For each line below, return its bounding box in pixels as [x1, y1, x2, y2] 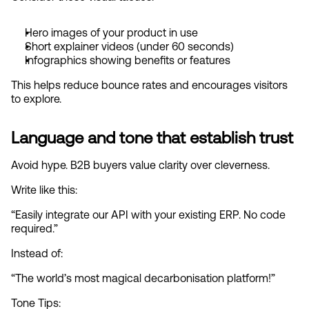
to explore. [11, 92, 61, 105]
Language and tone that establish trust [11, 128, 293, 147]
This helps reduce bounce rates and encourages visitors [11, 79, 288, 91]
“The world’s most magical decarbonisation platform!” [11, 272, 275, 284]
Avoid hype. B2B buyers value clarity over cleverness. [11, 159, 270, 171]
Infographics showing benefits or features [25, 54, 230, 66]
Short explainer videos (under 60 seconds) [25, 40, 234, 52]
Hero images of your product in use [25, 26, 198, 39]
